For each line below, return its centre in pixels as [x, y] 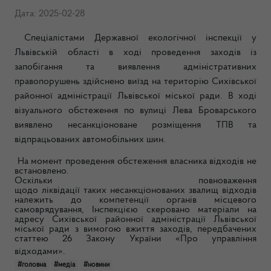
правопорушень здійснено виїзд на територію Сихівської [135, 82]
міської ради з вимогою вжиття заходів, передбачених [135, 229]
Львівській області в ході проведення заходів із [135, 53]
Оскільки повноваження [135, 181]
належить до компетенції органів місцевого [135, 200]
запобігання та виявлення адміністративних [135, 67]
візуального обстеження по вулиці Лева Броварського [135, 111]
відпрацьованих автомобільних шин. [90, 140]
